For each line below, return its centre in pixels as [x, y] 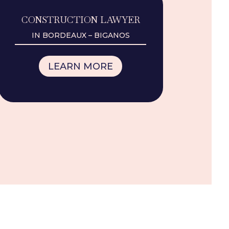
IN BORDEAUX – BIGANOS [81, 36]
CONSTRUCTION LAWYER [81, 20]
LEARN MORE [81, 66]
